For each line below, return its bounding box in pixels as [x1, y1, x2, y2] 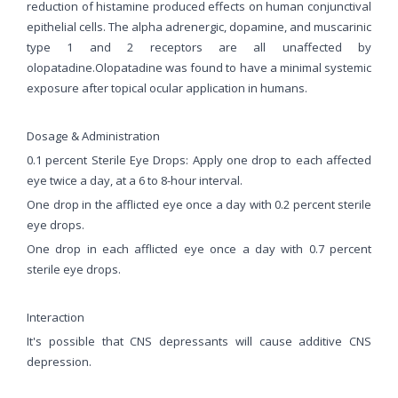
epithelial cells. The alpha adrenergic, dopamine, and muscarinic [27, 18, 371, 35]
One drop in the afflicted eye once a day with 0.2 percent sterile [27, 195, 371, 212]
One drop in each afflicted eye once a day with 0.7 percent [27, 240, 371, 257]
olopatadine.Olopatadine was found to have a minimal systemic [27, 59, 371, 76]
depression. [27, 353, 92, 370]
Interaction [27, 308, 84, 325]
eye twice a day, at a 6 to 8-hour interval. [27, 171, 243, 188]
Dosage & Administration [27, 127, 160, 144]
